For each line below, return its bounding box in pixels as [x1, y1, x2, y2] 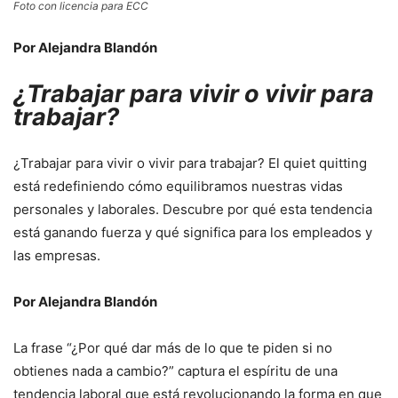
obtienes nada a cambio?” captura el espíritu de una [13, 362, 338, 380]
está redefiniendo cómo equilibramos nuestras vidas [13, 178, 343, 195]
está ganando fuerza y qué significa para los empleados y [13, 224, 372, 242]
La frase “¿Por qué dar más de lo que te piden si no [13, 339, 332, 357]
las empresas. [13, 247, 100, 265]
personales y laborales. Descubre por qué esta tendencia [13, 201, 372, 219]
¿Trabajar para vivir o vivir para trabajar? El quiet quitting [13, 155, 367, 172]
